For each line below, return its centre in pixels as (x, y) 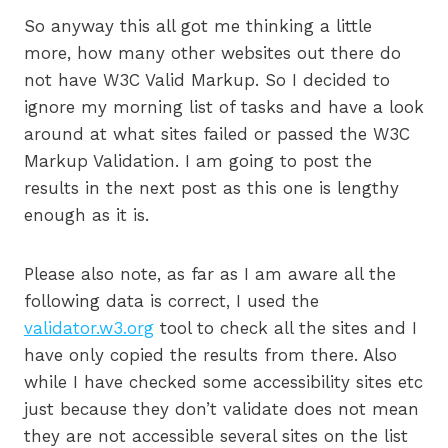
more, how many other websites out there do (212, 53)
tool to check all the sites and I (285, 328)
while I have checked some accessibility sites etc (223, 382)
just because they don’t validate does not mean (221, 409)
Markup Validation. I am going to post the (198, 161)
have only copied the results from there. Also (210, 355)
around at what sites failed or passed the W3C (217, 134)
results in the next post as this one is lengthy (211, 188)
